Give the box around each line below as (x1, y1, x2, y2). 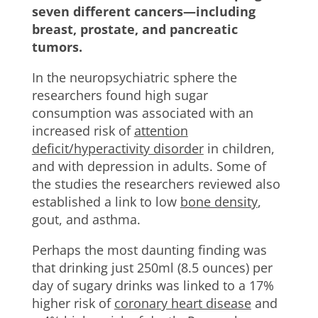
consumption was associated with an (31, 104, 253, 121)
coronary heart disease (114, 295, 251, 312)
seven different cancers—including (31, 3, 256, 20)
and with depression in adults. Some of (31, 158, 266, 175)
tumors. (31, 38, 82, 55)
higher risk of (31, 295, 114, 312)
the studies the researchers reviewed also (31, 175, 280, 192)
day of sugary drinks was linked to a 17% (31, 277, 274, 294)
